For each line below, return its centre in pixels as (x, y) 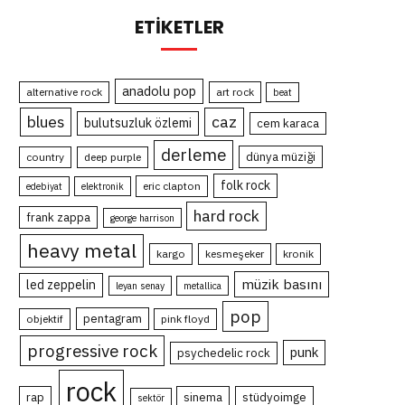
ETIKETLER (179, 28)
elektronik (103, 187)
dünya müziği (280, 157)
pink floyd (186, 319)
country (46, 157)
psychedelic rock (224, 353)
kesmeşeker (234, 254)
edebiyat (45, 187)
